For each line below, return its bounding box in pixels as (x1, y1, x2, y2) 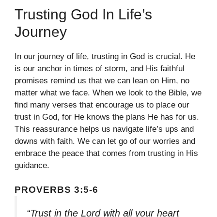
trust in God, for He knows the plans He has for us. (15, 112, 199, 122)
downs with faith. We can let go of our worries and (15, 136, 195, 146)
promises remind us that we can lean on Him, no (15, 76, 189, 85)
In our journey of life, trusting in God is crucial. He (15, 51, 195, 61)
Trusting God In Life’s (15, 6, 152, 22)
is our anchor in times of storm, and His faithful (15, 63, 185, 73)
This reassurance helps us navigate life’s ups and (15, 124, 194, 134)
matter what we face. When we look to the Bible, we (15, 88, 201, 97)
